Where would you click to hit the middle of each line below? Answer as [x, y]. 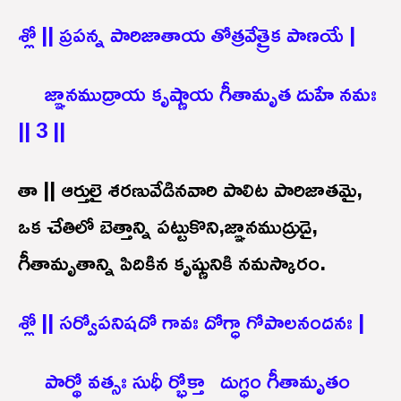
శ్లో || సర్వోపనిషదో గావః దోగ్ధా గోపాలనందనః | [191, 321]
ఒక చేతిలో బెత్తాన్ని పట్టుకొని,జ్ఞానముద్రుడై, [168, 225]
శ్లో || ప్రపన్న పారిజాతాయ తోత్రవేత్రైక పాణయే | [187, 34]
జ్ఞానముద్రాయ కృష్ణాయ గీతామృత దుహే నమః [197, 93]
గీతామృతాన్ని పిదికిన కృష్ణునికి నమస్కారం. [172, 262]
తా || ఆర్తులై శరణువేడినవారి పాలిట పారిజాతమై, [190, 188]
